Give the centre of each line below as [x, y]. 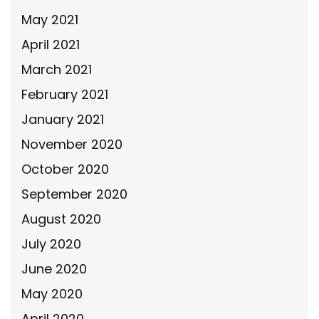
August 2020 [61, 219]
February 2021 [65, 94]
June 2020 [54, 269]
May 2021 [50, 20]
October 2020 [65, 169]
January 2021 [63, 119]
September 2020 [74, 194]
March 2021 [57, 69]
